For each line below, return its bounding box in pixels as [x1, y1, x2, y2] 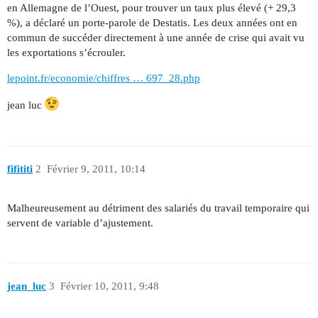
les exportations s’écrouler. [7, 47, 126, 59]
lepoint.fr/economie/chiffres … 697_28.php [7, 72, 200, 84]
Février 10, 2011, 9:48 [60, 280, 159, 292]
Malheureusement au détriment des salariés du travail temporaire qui [7, 202, 309, 214]
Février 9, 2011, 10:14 [46, 163, 146, 175]
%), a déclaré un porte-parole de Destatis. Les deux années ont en [7, 17, 297, 29]
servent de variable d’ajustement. [7, 216, 153, 229]
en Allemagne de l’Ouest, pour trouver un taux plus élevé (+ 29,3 [7, 2, 296, 14]
